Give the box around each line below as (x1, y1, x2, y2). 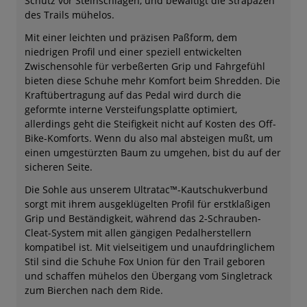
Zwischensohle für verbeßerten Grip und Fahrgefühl (25, 60, 265, 73)
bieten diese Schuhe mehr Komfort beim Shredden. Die (25, 74, 280, 88)
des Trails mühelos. (25, 8, 114, 22)
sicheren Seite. (25, 160, 93, 174)
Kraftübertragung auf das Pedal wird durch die (25, 88, 241, 102)
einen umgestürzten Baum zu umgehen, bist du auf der (25, 146, 281, 160)
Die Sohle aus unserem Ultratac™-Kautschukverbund (25, 183, 268, 197)
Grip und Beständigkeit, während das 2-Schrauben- (25, 212, 261, 225)
